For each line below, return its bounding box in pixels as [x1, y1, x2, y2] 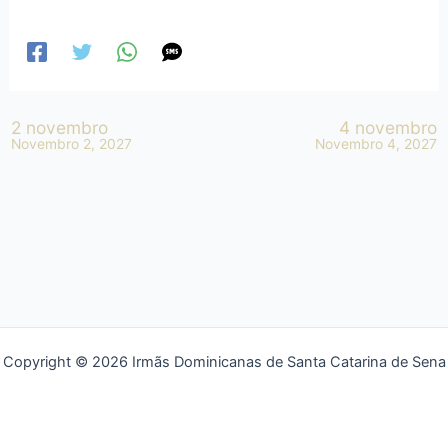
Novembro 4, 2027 [314, 135, 437, 152]
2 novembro [11, 116, 109, 138]
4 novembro [338, 116, 437, 138]
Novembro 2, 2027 [11, 135, 133, 152]
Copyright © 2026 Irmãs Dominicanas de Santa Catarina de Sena [2, 353, 446, 371]
